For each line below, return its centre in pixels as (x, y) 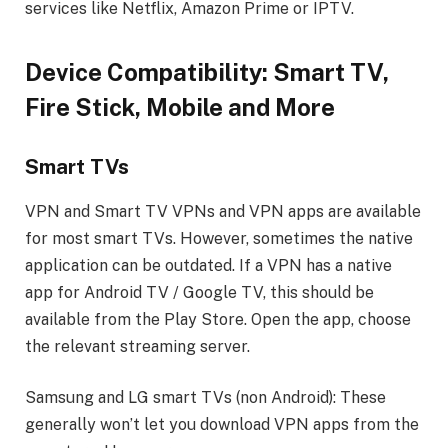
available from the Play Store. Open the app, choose (218, 319)
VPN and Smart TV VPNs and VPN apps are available (223, 211)
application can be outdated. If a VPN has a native (208, 265)
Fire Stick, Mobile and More (180, 106)
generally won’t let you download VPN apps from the (222, 425)
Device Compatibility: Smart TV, (207, 71)
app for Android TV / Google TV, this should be (199, 292)
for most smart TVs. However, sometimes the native (219, 238)
